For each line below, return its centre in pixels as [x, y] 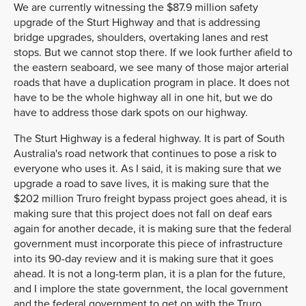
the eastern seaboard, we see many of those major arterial [151, 67]
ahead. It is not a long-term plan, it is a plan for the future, [150, 274]
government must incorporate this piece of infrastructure [148, 244]
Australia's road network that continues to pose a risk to [145, 153]
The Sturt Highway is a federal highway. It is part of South [149, 138]
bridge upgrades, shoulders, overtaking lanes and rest [141, 37]
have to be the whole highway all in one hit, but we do [143, 97]
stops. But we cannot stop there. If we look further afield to [153, 52]
